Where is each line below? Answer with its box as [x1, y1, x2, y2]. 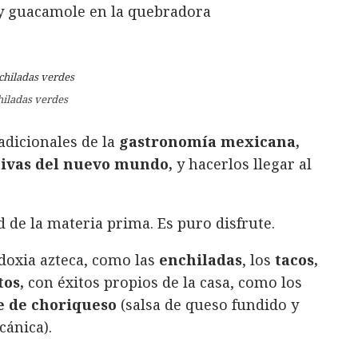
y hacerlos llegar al [177, 154, 312, 174]
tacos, [275, 250, 318, 270]
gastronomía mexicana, [119, 132, 300, 152]
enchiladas [159, 250, 242, 270]
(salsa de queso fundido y [117, 295, 299, 315]
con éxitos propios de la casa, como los [24, 272, 302, 292]
